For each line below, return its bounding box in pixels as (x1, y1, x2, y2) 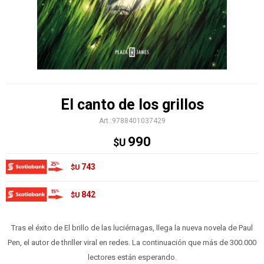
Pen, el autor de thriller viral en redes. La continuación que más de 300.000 (8, 237, 256, 247)
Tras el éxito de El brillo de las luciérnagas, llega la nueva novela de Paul (11, 223, 253, 232)
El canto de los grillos (60, 96, 204, 113)
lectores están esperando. (87, 252, 177, 262)
